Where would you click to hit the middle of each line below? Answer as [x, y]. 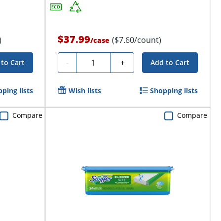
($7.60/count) [137, 40]
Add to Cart [170, 63]
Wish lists [85, 91]
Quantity [96, 61]
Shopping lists [174, 91]
